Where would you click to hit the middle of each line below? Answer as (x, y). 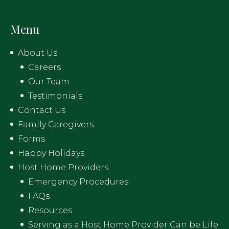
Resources (50, 210)
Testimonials (55, 96)
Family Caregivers (56, 124)
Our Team (49, 82)
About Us (38, 53)
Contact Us (42, 110)
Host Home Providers (63, 167)
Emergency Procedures (78, 182)
